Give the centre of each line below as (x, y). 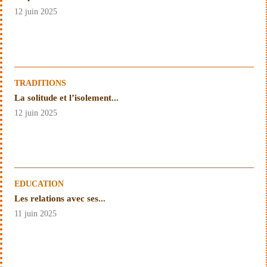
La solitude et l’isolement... (66, 97)
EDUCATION (39, 184)
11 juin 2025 (35, 214)
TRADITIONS (40, 83)
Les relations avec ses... (60, 199)
